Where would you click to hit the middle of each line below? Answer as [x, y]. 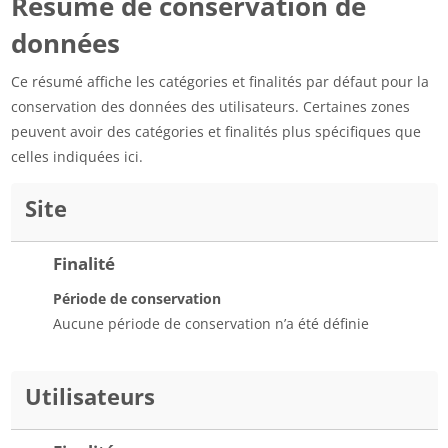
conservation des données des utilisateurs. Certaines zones [210, 107]
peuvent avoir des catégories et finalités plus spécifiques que [215, 132]
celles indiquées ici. [76, 157]
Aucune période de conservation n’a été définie [210, 324]
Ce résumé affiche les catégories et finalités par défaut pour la [219, 82]
